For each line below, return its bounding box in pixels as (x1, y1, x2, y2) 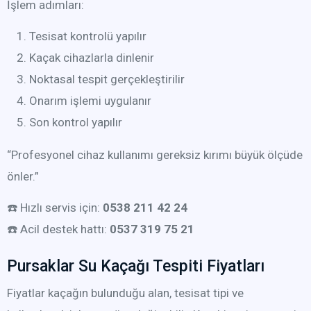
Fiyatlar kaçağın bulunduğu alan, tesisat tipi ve (7, 286, 244, 300)
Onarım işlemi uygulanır (29, 94, 151, 108)
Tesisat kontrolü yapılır (29, 29, 146, 43)
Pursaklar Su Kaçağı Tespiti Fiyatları (7, 257, 264, 276)
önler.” (7, 169, 39, 183)
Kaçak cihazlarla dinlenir (29, 51, 154, 65)
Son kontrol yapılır (29, 115, 122, 129)
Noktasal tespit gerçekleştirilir (29, 72, 185, 86)
